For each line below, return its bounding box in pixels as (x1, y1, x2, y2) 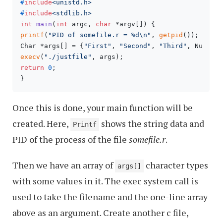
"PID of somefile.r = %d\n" (48, 31, 151, 39)
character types (144, 159, 208, 171)
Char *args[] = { (20, 42, 84, 50)
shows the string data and (99, 117, 204, 130)
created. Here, (12, 117, 70, 130)
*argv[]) (111, 20, 147, 28)
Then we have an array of (12, 159, 115, 171)
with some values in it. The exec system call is (12, 175, 198, 187)
